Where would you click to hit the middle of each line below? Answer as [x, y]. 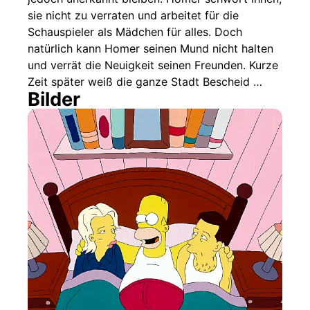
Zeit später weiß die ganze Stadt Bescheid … [145, 82]
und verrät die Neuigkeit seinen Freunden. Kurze [153, 65]
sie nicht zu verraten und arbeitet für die [133, 16]
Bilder [54, 100]
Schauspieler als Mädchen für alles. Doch [135, 32]
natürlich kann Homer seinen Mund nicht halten [151, 49]
